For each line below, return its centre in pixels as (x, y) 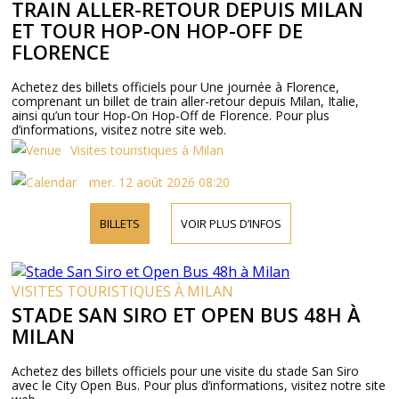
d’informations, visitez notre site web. (119, 130)
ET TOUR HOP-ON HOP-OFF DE (158, 30)
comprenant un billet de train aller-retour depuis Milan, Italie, (186, 101)
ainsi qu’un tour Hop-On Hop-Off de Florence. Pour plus (171, 115)
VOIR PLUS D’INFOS (231, 224)
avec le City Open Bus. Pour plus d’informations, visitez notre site (199, 385)
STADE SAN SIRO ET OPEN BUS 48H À (187, 314)
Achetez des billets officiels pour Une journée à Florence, (176, 87)
